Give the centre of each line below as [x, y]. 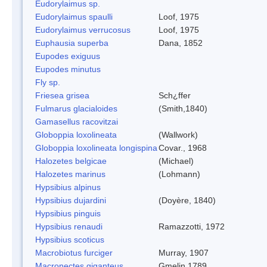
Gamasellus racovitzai [77, 121]
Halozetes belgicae [71, 161]
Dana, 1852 [181, 43]
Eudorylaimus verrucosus [83, 30]
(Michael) [176, 161]
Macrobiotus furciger [74, 252]
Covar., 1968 [183, 148]
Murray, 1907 [184, 252]
